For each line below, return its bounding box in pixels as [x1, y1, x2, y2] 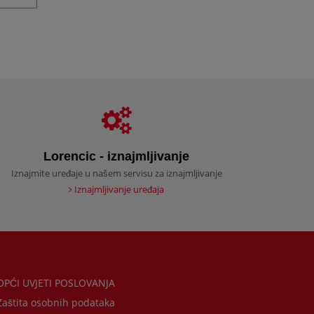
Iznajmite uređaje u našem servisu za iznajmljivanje [11, 167, 222, 180]
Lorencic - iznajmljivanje [43, 149, 189, 163]
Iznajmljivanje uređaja [72, 183, 164, 196]
